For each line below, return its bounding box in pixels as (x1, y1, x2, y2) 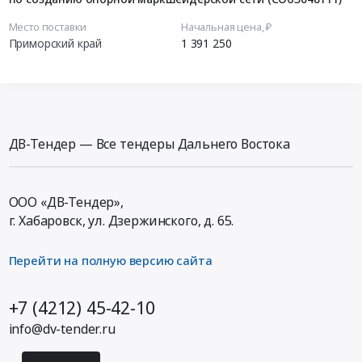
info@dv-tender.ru (8, 320, 116, 339)
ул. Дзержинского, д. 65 (88, 211, 232, 229)
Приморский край (8, 35, 103, 51)
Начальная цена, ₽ (181, 19, 272, 34)
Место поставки (8, 19, 87, 34)
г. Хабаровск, (8, 211, 86, 229)
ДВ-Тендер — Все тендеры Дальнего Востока (8, 134, 290, 153)
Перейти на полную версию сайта (8, 252, 213, 269)
